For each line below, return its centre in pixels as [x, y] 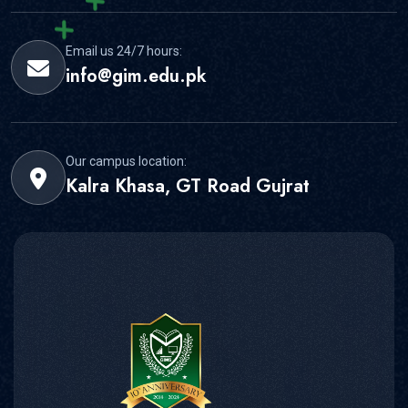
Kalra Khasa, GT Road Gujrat [188, 187]
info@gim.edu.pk [136, 76]
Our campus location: [126, 162]
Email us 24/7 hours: [124, 51]
